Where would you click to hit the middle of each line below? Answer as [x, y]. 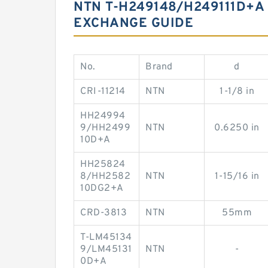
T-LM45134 [106, 237]
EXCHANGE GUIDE [133, 24]
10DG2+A [102, 188]
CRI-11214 [103, 92]
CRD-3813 [103, 213]
